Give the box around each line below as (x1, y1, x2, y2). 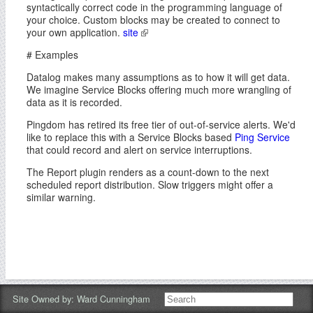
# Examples (27, 48, 78, 62)
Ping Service (235, 129, 290, 144)
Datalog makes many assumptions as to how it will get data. (27, 70, 290, 84)
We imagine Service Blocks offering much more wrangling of (27, 82, 291, 96)
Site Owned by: (13, 292, 77, 305)
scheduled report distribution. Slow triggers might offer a (27, 177, 273, 191)
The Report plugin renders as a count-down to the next (27, 164, 269, 179)
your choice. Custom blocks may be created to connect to (27, 13, 280, 27)
